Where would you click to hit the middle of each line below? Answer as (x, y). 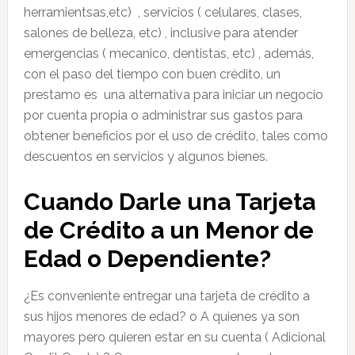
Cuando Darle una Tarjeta (169, 202)
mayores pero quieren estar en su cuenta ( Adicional (174, 337)
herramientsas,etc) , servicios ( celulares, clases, (162, 12)
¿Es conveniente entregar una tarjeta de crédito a (166, 296)
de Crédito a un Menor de (168, 230)
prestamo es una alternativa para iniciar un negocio (173, 95)
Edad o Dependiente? (147, 259)
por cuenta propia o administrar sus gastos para (163, 115)
